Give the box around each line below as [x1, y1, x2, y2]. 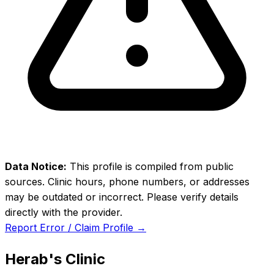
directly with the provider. [5, 206, 122, 218]
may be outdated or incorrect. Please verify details [5, 191, 239, 203]
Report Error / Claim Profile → [5, 221, 146, 234]
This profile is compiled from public [67, 160, 234, 172]
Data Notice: [5, 160, 67, 172]
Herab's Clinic [5, 250, 105, 268]
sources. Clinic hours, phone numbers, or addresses [5, 176, 250, 188]
